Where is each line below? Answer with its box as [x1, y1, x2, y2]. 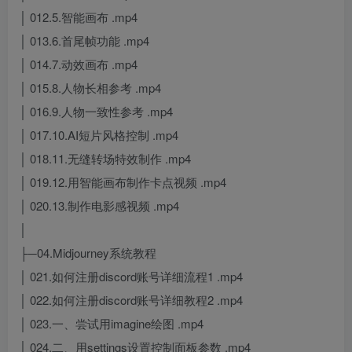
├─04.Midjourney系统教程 [20, 244, 156, 262]
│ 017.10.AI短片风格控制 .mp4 [20, 126, 178, 144]
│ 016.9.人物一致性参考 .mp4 [20, 103, 173, 120]
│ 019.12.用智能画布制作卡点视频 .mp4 [20, 174, 226, 191]
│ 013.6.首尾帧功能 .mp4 [20, 32, 149, 49]
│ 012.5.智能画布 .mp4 [20, 9, 137, 26]
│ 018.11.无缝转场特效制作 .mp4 [20, 150, 191, 167]
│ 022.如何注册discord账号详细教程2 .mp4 [20, 291, 243, 309]
